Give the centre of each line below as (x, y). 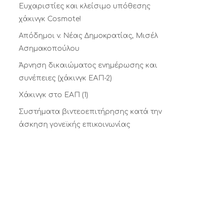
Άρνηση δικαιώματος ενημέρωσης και (88, 65)
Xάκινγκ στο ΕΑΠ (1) (53, 95)
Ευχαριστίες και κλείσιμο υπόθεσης (84, 6)
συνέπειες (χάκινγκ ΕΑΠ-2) (65, 78)
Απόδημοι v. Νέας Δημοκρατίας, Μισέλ (88, 36)
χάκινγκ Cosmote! (50, 19)
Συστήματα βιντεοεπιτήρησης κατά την (90, 112)
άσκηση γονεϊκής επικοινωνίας (74, 125)
